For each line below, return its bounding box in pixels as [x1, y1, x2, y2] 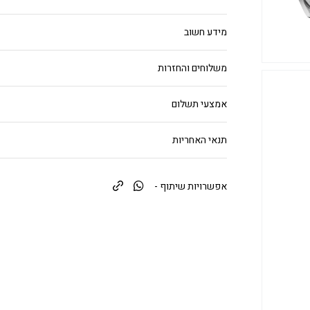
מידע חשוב [184, 25, 227, 40]
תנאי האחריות [172, 133, 227, 148]
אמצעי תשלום [172, 97, 227, 112]
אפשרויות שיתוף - [154, 179, 227, 194]
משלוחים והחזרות [158, 61, 227, 76]
